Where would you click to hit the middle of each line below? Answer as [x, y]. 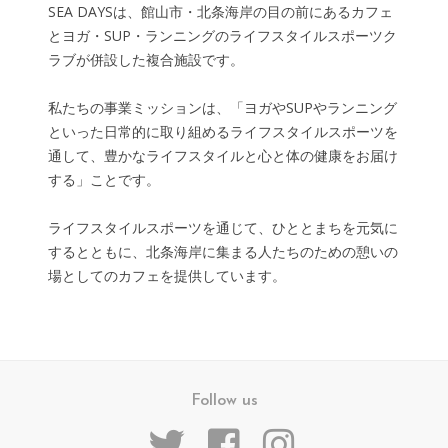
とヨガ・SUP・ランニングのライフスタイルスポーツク [223, 35]
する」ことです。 [104, 179]
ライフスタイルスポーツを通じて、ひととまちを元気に [223, 227]
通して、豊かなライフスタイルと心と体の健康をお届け [223, 155]
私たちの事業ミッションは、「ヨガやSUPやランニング [223, 107]
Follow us [224, 400]
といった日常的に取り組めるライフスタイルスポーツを [223, 131]
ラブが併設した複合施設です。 [146, 59]
